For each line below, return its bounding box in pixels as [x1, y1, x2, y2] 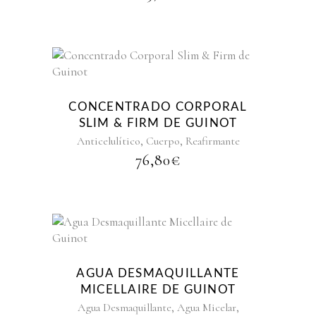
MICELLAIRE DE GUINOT [80, 284, 236, 296]
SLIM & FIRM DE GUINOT [78, 117, 238, 129]
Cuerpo [145, 134, 180, 148]
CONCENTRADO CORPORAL [68, 101, 248, 113]
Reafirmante [185, 134, 240, 148]
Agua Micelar [176, 300, 236, 315]
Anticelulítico [76, 134, 140, 148]
